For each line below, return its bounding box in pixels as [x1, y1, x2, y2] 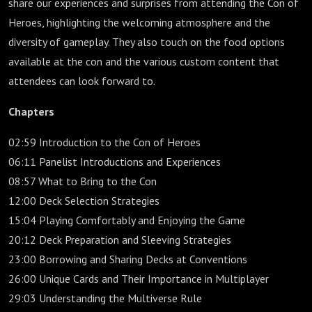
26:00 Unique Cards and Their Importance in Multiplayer [8, 272, 269, 286]
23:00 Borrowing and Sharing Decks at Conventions [8, 252, 247, 266]
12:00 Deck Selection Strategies [8, 194, 159, 208]
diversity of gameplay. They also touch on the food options [8, 35, 285, 49]
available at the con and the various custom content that [8, 54, 279, 68]
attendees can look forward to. [8, 74, 157, 88]
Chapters [8, 104, 54, 118]
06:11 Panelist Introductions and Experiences [8, 155, 221, 169]
